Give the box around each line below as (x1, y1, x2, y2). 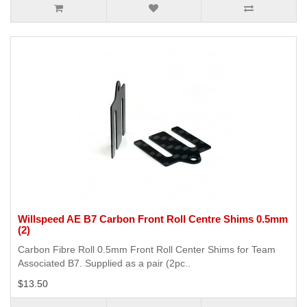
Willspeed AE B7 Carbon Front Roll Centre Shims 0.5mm (18, 213, 288, 225)
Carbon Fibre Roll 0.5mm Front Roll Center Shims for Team (18, 244, 275, 256)
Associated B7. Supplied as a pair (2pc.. (18, 258, 191, 269)
